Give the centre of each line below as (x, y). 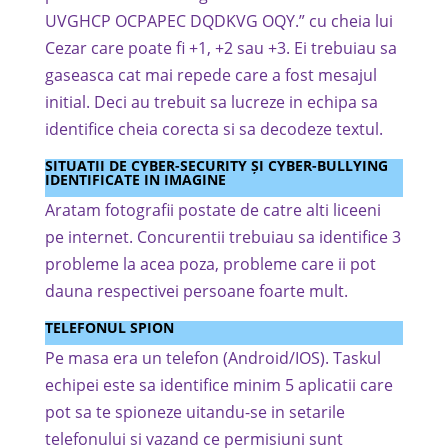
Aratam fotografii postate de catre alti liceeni (212, 210)
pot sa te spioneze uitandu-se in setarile (194, 412)
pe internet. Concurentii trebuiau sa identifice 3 (222, 237)
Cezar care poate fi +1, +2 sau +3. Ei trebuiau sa (220, 48)
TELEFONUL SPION (109, 327)
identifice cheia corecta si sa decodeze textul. (213, 129)
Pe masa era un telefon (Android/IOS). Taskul (212, 358)
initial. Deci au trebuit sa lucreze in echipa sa (211, 102)
